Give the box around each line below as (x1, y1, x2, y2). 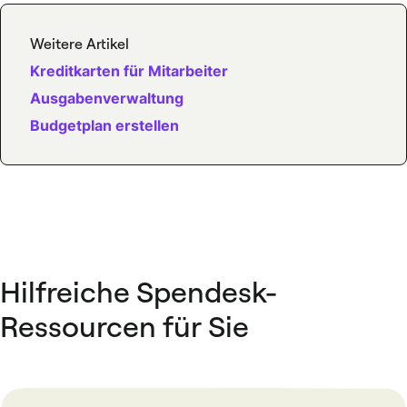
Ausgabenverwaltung (30, 89, 184, 107)
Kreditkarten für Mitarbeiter (30, 62, 228, 80)
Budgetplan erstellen (30, 116, 179, 134)
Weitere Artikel (30, 35, 129, 53)
